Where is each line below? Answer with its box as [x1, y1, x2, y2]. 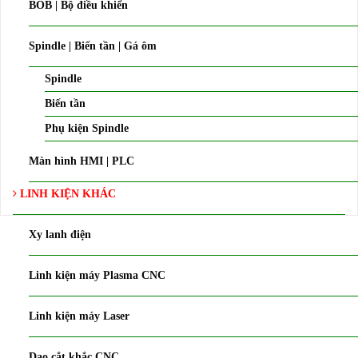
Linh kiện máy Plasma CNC [29, 268, 165, 281]
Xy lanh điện [29, 228, 91, 241]
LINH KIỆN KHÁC [17, 187, 116, 200]
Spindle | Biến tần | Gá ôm [29, 39, 157, 52]
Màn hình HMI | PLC [29, 154, 134, 167]
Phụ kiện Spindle [45, 121, 129, 134]
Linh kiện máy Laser [29, 309, 129, 322]
